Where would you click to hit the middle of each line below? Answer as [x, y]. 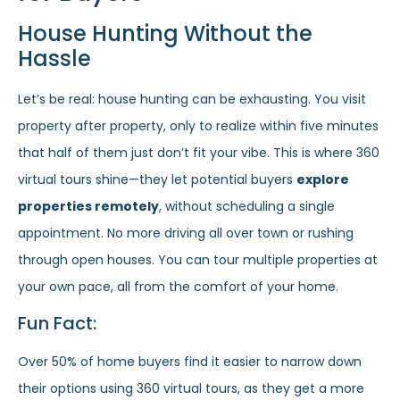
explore [323, 179]
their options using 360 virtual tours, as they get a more [191, 389]
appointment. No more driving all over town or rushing [186, 233]
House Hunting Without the [165, 33]
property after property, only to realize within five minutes [198, 125]
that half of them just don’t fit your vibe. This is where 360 [199, 152]
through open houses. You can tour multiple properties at [198, 259]
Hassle [54, 58]
